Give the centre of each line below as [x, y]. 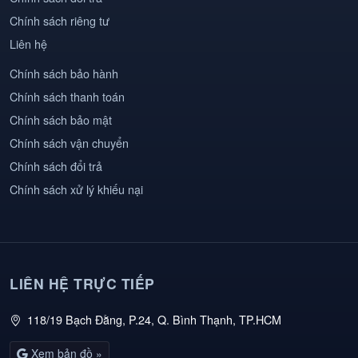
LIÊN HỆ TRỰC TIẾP [82, 284]
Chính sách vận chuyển [69, 143]
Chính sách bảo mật [61, 120]
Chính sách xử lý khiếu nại [76, 189]
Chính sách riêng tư [60, 21]
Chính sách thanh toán [67, 97]
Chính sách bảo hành [64, 74]
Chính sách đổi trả [56, 166]
